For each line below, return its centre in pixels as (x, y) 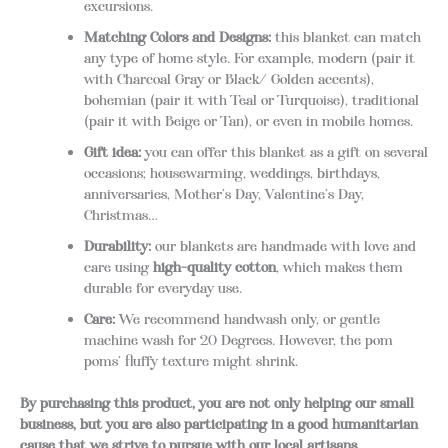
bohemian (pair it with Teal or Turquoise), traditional (251, 99)
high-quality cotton (214, 266)
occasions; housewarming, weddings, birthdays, (231, 172)
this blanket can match (345, 36)
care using (118, 266)
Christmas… (120, 214)
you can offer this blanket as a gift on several (284, 151)
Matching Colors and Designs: (177, 36)
